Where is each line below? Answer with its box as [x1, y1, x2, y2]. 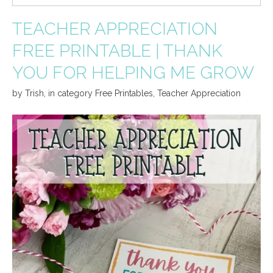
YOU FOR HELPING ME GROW [12, 63, 254, 83]
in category [48, 88, 95, 99]
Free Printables [95, 88, 153, 99]
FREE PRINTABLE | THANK [12, 41, 222, 62]
